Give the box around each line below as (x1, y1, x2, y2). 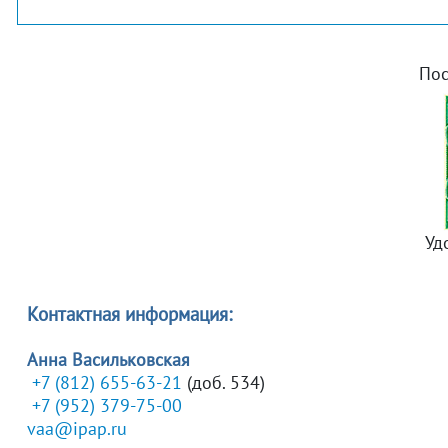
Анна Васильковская (27, 348, 190, 371)
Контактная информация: (27, 302, 232, 326)
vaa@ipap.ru (27, 417, 127, 440)
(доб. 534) (182, 371, 265, 394)
